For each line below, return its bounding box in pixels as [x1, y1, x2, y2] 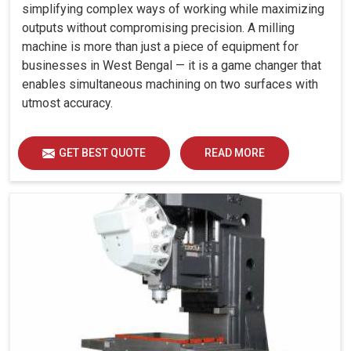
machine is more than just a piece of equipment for [22, 38, 299, 54]
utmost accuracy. [22, 95, 113, 110]
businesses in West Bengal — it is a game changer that [22, 57, 321, 73]
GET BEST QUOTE [59, 146, 146, 159]
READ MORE [204, 146, 265, 159]
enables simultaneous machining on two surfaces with [22, 76, 318, 92]
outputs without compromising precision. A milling [22, 20, 295, 35]
